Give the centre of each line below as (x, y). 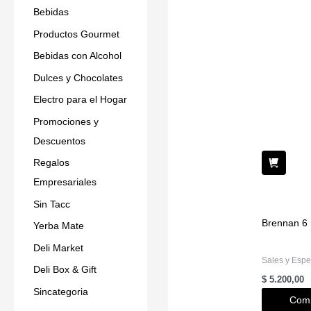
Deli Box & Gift (65, 270)
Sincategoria (61, 291)
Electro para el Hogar (80, 100)
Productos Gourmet (76, 34)
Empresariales (65, 182)
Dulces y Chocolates (78, 77)
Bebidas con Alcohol (77, 56)
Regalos (51, 163)
